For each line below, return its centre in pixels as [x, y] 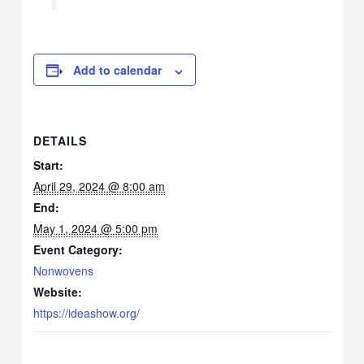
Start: [49, 165]
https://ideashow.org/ [87, 313]
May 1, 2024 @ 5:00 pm [96, 229]
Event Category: [78, 250]
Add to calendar [118, 70]
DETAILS [61, 141]
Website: [58, 292]
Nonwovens [64, 271]
